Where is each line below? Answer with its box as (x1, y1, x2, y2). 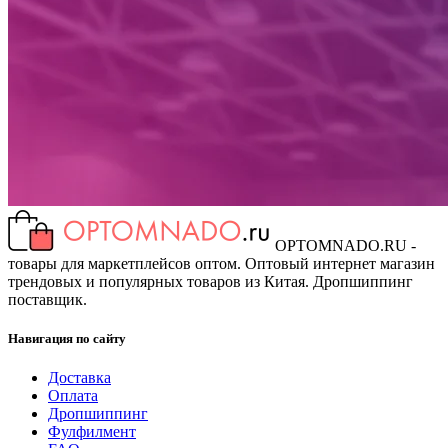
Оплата (48, 387, 98, 405)
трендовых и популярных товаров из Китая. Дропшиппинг (8, 272, 413, 290)
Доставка (48, 369, 111, 387)
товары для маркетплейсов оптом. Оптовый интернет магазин (8, 254, 435, 272)
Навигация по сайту (8, 330, 126, 346)
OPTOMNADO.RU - (275, 236, 416, 254)
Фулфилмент (48, 423, 136, 441)
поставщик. (8, 290, 87, 308)
